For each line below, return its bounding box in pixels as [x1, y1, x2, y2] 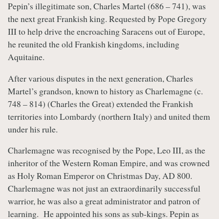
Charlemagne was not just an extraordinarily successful [8, 182, 200, 195]
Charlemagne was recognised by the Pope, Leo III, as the [8, 144, 205, 156]
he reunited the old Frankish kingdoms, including [8, 38, 179, 50]
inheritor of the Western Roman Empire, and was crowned [8, 157, 210, 169]
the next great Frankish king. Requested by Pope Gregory [8, 13, 207, 25]
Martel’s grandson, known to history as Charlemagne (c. [8, 85, 203, 97]
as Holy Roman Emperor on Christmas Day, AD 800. [8, 170, 192, 182]
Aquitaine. [8, 51, 49, 63]
